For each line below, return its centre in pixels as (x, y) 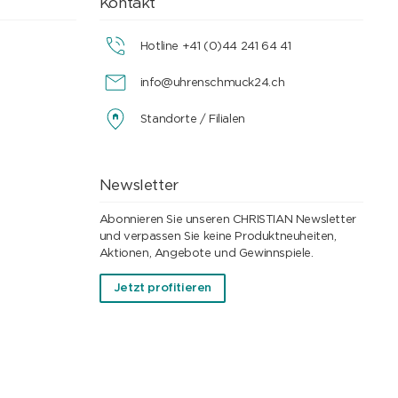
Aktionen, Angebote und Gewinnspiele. (206, 254)
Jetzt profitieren (163, 289)
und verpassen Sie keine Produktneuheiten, (218, 237)
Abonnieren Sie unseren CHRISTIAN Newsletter (227, 220)
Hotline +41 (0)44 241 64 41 (215, 46)
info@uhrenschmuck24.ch (212, 83)
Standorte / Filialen (192, 119)
